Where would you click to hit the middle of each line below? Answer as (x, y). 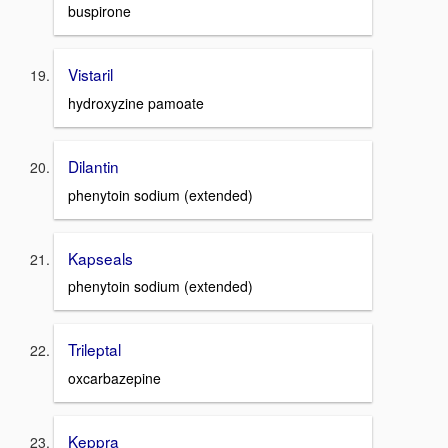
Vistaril (90, 74)
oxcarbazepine (114, 378)
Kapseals (100, 257)
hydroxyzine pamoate (136, 103)
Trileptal (94, 349)
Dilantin (93, 166)
